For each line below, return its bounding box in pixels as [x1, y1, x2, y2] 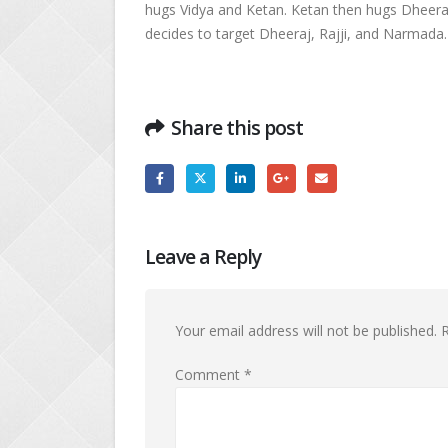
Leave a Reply [145, 242, 262, 270]
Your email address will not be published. [175, 320, 437, 340]
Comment [175, 364, 244, 384]
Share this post [171, 114, 304, 141]
